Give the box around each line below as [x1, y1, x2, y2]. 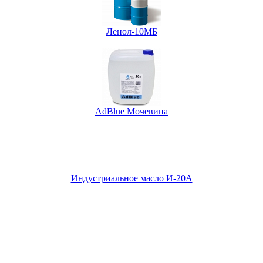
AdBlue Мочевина [95, 106, 168, 116]
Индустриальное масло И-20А [70, 173, 193, 183]
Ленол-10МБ [106, 26, 157, 36]
